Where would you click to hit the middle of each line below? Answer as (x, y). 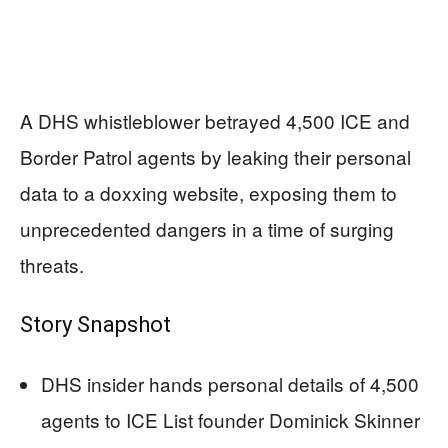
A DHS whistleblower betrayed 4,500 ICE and (215, 120)
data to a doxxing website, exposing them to (208, 192)
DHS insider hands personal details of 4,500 (230, 383)
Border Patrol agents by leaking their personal (215, 156)
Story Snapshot (95, 324)
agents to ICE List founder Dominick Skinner (230, 419)
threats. (52, 264)
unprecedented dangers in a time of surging (207, 228)
